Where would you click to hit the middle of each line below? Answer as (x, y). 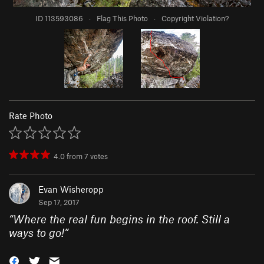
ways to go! (37, 233)
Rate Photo (31, 116)
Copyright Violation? (195, 19)
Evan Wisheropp (71, 189)
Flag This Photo (122, 19)
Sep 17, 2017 (59, 202)
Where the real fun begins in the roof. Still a (121, 219)
